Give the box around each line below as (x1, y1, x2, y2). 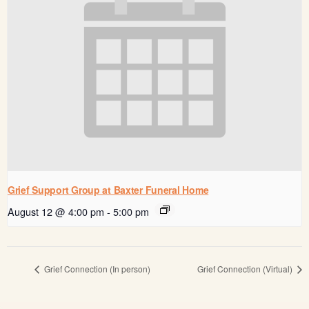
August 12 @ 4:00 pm (8, 203, 104, 219)
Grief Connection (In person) (42, 263, 150, 275)
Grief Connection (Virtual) (197, 263, 295, 275)
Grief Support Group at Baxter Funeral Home (8, 182, 209, 197)
